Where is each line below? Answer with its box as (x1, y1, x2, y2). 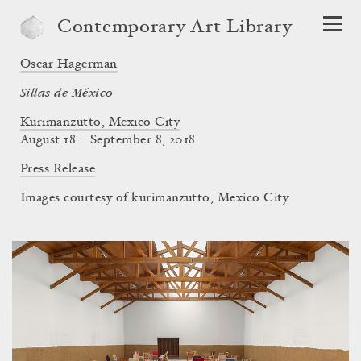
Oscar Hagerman (20, 58, 118, 71)
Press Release (20, 163, 96, 176)
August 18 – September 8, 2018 (20, 134, 196, 147)
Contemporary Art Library (57, 19, 293, 38)
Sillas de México (20, 86, 114, 100)
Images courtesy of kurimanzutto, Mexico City (20, 192, 289, 205)
